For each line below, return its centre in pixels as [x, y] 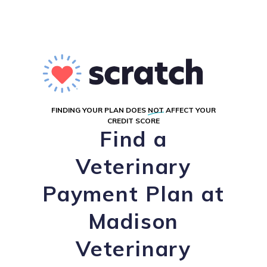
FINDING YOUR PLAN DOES [100, 110]
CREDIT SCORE [133, 121]
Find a [133, 139]
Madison [133, 221]
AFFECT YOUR [190, 110]
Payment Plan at [133, 194]
